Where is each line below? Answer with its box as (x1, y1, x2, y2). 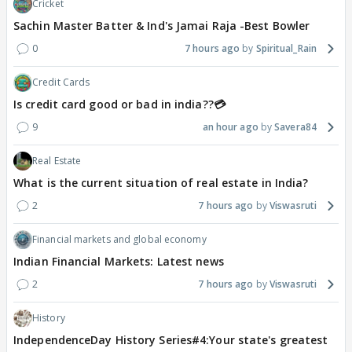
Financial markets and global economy (32, 233, 207, 247)
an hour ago (202, 120, 258, 134)
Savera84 (274, 120, 317, 134)
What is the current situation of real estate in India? (13, 175, 309, 191)
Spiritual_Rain (255, 42, 317, 56)
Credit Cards (32, 75, 90, 90)
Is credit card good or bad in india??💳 (13, 97, 225, 112)
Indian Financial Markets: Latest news (13, 254, 224, 269)
